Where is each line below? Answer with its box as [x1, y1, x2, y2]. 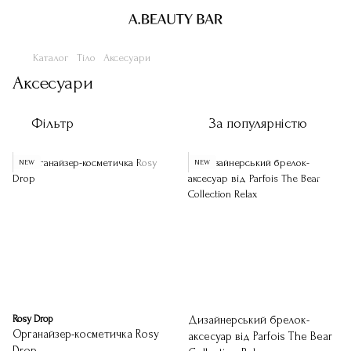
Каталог [33, 52, 69, 63]
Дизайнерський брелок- [188, 313, 309, 327]
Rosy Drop [13, 313, 52, 324]
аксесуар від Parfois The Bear [188, 330, 332, 343]
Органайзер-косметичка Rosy [13, 327, 159, 341]
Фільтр [31, 116, 74, 131]
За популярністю [209, 116, 307, 131]
